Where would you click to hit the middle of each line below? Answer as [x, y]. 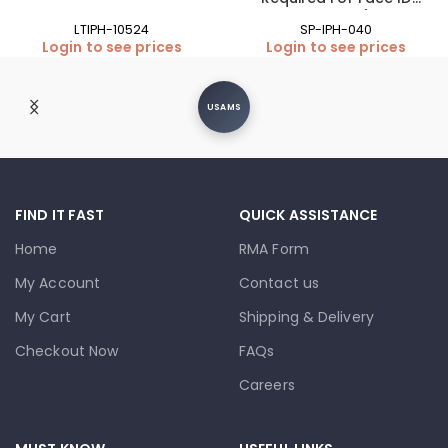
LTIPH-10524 [112, 30]
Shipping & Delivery [306, 317]
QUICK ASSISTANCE [308, 215]
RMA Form [274, 249]
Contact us [279, 283]
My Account [57, 283]
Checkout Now [67, 351]
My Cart [43, 317]
